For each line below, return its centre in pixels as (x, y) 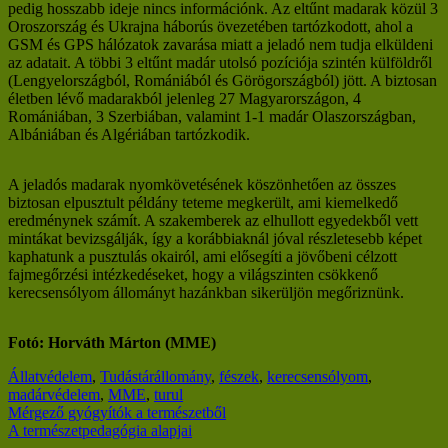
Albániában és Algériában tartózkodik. (129, 134)
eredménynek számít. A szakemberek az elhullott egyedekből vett (213, 220)
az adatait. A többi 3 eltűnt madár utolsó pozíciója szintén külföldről (220, 62)
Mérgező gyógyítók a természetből (117, 412)
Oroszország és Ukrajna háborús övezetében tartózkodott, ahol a (210, 26)
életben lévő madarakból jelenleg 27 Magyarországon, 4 (184, 98)
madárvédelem (54, 394)
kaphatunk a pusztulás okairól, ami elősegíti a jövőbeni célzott (202, 256)
